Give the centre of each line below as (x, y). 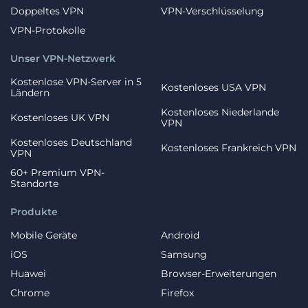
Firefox (177, 293)
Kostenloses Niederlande (220, 112)
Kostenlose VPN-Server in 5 (76, 82)
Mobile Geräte (44, 235)
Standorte (34, 184)
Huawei (28, 274)
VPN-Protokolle (48, 31)
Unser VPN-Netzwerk (63, 59)
